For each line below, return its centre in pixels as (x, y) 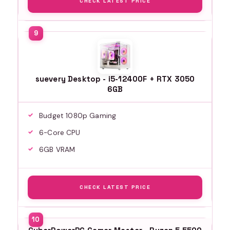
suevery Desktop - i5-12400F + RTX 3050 (115, 79)
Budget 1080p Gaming (78, 116)
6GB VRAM (57, 149)
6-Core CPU (60, 132)
